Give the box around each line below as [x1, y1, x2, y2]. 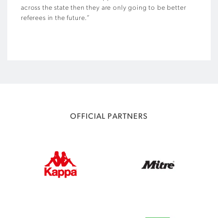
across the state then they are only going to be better [21, 4, 186, 12]
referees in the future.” [21, 14, 91, 22]
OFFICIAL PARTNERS [70, 112, 148, 121]
